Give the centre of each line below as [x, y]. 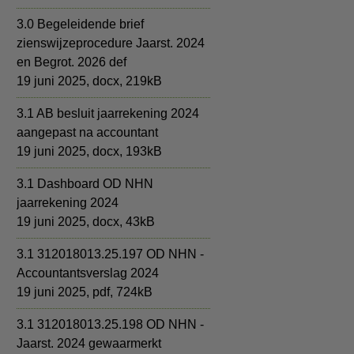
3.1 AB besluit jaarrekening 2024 [108, 113]
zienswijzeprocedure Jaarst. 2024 [111, 43]
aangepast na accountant [87, 132]
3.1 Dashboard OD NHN [85, 184]
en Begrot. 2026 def [72, 62]
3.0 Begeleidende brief [80, 24]
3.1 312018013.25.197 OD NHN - [110, 254]
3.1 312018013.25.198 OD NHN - [110, 324]
